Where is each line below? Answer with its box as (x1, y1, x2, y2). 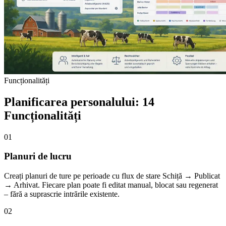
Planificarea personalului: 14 (4, 95, 154, 108)
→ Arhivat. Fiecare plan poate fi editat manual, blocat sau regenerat (4, 181, 218, 190)
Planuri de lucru (4, 151, 72, 162)
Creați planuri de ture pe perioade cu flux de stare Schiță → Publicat (4, 172, 220, 181)
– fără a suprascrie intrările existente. (4, 190, 120, 199)
